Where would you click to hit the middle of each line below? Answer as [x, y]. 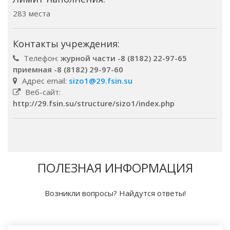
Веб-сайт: [42, 92]
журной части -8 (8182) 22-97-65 [124, 58]
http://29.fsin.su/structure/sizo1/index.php [94, 103]
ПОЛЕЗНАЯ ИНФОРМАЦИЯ [115, 168]
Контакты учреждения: [66, 44]
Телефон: [41, 58]
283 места [32, 13]
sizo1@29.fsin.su [101, 81]
